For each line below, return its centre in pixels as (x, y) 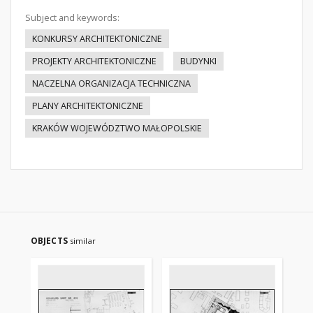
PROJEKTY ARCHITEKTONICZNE (94, 61)
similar (82, 241)
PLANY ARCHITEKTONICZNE (88, 106)
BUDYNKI (198, 61)
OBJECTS (50, 241)
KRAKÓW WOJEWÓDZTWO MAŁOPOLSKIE (117, 128)
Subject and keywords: (72, 18)
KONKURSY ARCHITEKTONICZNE (97, 39)
